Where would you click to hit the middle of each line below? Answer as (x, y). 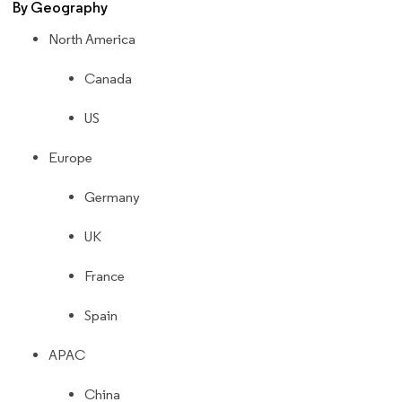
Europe (70, 157)
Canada (108, 78)
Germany (112, 197)
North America (92, 39)
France (105, 275)
